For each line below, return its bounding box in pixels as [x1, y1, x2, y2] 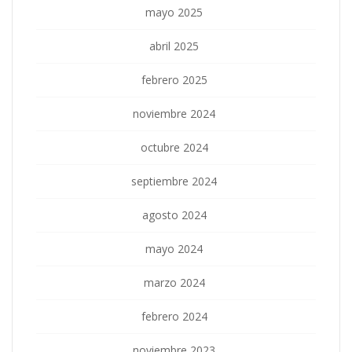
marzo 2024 [143, 275, 205, 291]
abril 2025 [149, 38, 199, 54]
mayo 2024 [145, 241, 203, 257]
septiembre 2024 [131, 174, 217, 189]
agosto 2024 [141, 207, 207, 223]
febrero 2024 [141, 309, 207, 324]
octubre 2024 [140, 140, 208, 156]
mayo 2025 [145, 5, 203, 20]
